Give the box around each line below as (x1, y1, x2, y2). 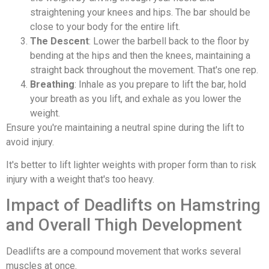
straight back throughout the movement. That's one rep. (30, 64, 258, 76)
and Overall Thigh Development (6, 215, 242, 235)
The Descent (30, 35, 89, 47)
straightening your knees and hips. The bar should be (30, 6, 250, 18)
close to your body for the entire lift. (30, 20, 180, 32)
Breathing (30, 78, 74, 90)
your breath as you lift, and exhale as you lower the (30, 92, 241, 104)
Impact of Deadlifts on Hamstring (6, 195, 261, 216)
